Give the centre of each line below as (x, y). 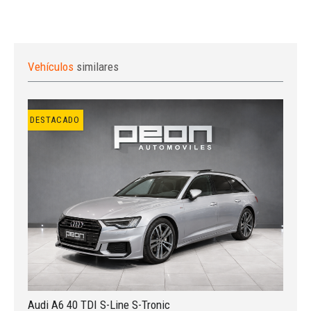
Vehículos (52, 66)
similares (98, 66)
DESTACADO (55, 119)
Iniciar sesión (155, 203)
